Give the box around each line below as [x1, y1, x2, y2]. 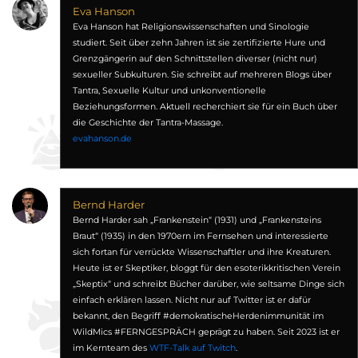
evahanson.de [72, 133, 132, 144]
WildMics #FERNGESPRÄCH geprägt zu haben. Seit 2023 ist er [72, 327, 340, 337]
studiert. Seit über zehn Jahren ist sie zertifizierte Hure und [72, 38, 325, 48]
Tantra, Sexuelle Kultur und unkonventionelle [72, 86, 266, 96]
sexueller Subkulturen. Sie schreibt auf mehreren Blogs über [72, 70, 332, 80]
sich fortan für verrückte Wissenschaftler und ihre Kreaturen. [72, 247, 331, 257]
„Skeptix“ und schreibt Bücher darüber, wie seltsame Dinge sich [72, 279, 344, 289]
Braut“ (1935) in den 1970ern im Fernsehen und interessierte [72, 231, 328, 241]
